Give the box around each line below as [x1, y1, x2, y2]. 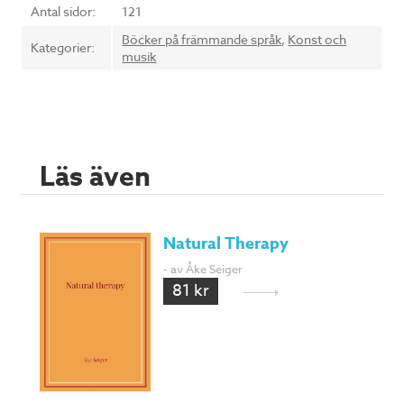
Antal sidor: [31, 3, 96, 21]
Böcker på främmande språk [122, 31, 282, 49]
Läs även [40, 158, 151, 197]
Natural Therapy [162, 232, 289, 256]
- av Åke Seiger [162, 261, 243, 278]
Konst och [288, 31, 347, 49]
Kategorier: [31, 39, 96, 57]
